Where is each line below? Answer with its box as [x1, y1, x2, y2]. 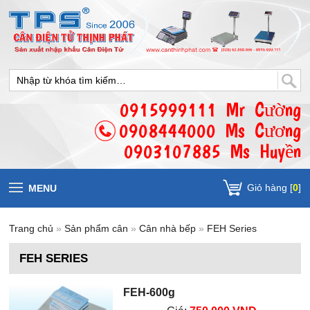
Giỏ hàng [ [246, 182, 293, 194]
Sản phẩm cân [64, 223, 131, 235]
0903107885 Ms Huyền [123, 140, 301, 163]
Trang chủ [9, 223, 54, 235]
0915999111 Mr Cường [119, 98, 301, 122]
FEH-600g [123, 286, 176, 299]
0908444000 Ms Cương [118, 119, 301, 143]
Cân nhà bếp [139, 223, 197, 235]
